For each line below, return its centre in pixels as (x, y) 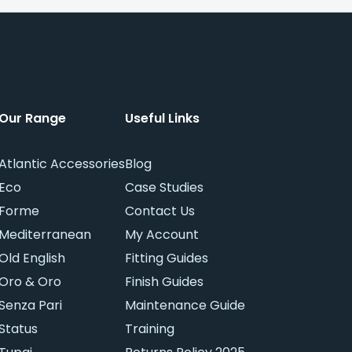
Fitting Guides (167, 258)
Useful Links (162, 118)
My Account (162, 235)
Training (150, 329)
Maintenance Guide (185, 305)
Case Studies (164, 187)
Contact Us (160, 211)
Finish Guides (164, 282)
